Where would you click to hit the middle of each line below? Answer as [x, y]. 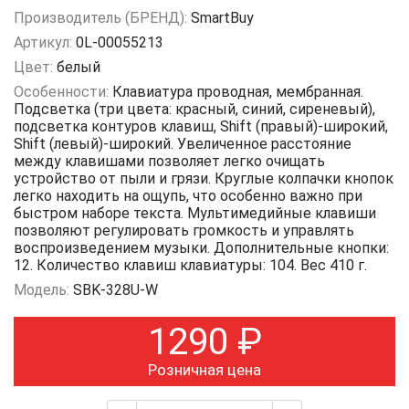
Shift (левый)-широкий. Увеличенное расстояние [183, 144]
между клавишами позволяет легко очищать [169, 162]
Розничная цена [204, 370]
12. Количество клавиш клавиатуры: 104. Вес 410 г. [190, 266]
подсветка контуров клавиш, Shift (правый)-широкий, [201, 127]
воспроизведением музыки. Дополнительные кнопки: [201, 248]
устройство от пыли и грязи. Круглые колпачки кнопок [204, 179]
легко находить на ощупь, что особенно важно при [188, 196]
